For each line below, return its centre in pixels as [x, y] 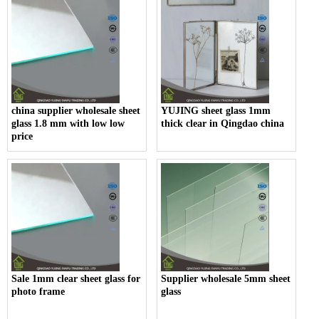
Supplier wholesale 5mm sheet [226, 278]
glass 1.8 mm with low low [68, 123]
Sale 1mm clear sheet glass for [76, 278]
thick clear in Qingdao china [223, 123]
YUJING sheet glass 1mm [216, 110]
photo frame [38, 291]
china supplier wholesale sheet [76, 110]
